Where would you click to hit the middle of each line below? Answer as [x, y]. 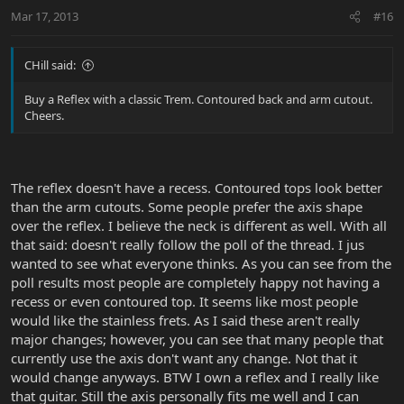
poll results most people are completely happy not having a [195, 282]
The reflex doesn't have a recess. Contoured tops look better [197, 187]
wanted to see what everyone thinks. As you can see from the [201, 263]
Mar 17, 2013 [45, 17]
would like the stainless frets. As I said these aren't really [185, 320]
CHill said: [50, 65]
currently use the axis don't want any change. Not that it [184, 358]
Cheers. [44, 116]
